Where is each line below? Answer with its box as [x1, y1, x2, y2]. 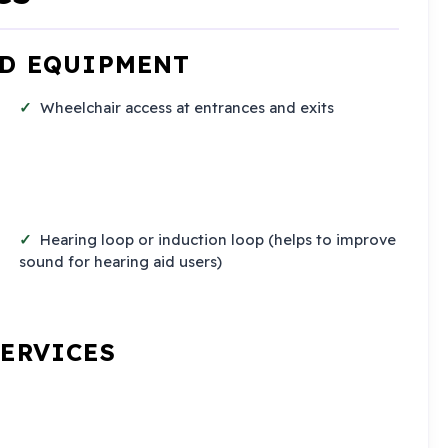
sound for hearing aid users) [18, 252, 222, 272]
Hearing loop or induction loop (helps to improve [40, 230, 397, 250]
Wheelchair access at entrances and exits [40, 97, 335, 117]
